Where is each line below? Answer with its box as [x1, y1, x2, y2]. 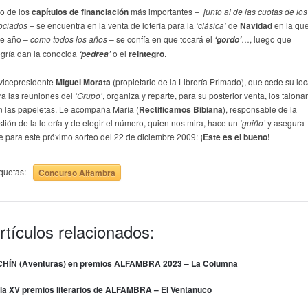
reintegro [129, 47, 164, 60]
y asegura [265, 117, 305, 129]
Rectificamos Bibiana [139, 103, 223, 115]
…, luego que [241, 33, 291, 45]
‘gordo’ [214, 34, 241, 45]
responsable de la [230, 103, 297, 115]
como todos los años [28, 33, 107, 45]
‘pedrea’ [79, 48, 111, 60]
